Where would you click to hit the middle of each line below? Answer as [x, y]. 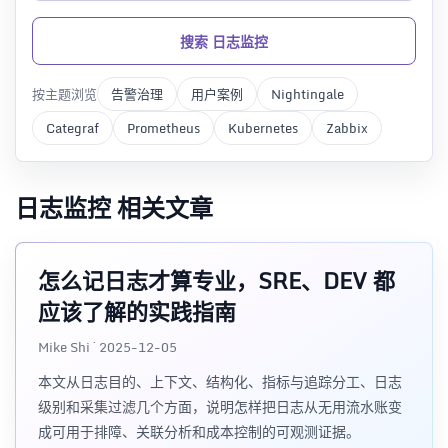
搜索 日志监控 [224, 41]
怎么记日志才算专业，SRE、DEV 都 [216, 280]
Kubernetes [263, 128]
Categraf [72, 128]
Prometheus [163, 128]
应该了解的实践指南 [137, 311]
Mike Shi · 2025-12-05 [107, 347]
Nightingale [307, 94]
